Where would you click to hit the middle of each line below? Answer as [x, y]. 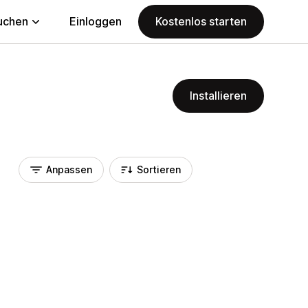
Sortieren [159, 169]
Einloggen [96, 21]
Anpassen [69, 169]
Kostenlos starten [201, 21]
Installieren [218, 96]
